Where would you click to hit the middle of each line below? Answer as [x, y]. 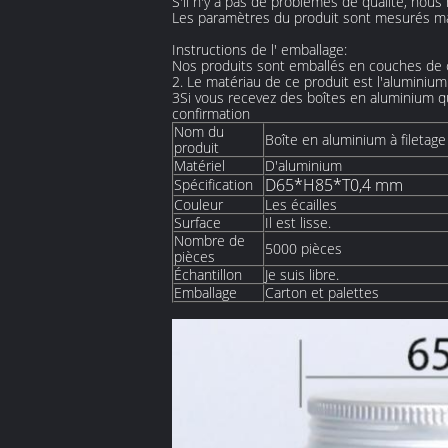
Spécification [213, 184]
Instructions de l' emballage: [259, 49]
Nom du [199, 131]
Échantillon [208, 274]
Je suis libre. [302, 274]
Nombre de [209, 240]
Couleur [198, 204]
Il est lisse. [298, 222]
